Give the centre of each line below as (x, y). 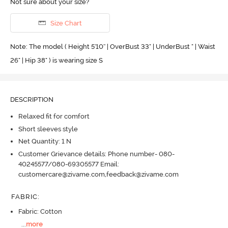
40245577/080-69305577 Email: (68, 164)
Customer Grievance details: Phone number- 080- (96, 154)
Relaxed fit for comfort (54, 117)
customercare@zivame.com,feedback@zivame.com (98, 174)
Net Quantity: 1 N (45, 141)
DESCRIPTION (32, 99)
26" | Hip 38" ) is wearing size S (56, 60)
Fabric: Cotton (40, 212)
